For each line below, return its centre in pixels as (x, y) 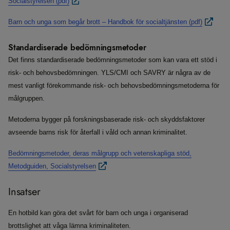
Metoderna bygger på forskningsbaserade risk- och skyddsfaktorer (107, 120)
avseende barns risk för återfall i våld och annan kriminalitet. (98, 132)
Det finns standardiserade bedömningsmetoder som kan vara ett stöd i (113, 60)
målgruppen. (26, 99)
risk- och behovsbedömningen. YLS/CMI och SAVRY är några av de (109, 73)
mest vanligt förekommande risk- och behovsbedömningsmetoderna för (114, 86)
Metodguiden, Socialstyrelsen (52, 166)
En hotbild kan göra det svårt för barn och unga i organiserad (98, 213)
